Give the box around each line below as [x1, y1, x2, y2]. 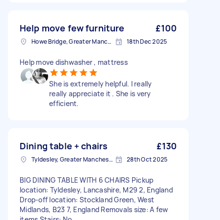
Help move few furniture [20, 22, 125, 34]
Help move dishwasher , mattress [20, 57, 128, 67]
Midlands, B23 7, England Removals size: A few [20, 205, 168, 214]
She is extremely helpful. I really [49, 79, 152, 88]
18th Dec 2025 [127, 37, 167, 46]
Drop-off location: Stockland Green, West [20, 195, 154, 204]
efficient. [49, 99, 79, 108]
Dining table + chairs [20, 140, 108, 152]
